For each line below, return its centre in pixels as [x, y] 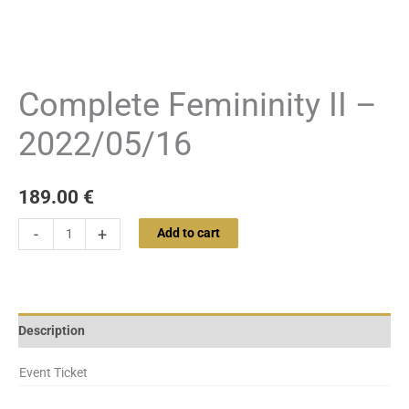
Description [52, 330]
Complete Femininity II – [198, 104]
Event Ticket [53, 373]
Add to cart [188, 233]
